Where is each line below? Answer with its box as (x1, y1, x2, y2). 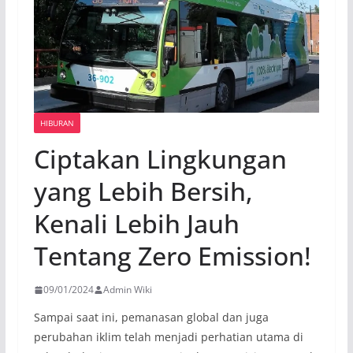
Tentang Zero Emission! (33, 239, 311, 273)
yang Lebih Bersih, (33, 174, 253, 209)
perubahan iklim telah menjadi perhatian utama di (33, 329, 303, 345)
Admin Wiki (102, 283, 152, 297)
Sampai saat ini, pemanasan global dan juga (33, 310, 269, 325)
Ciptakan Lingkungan (33, 142, 287, 176)
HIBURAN (39, 117, 74, 129)
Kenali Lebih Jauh (33, 206, 240, 241)
